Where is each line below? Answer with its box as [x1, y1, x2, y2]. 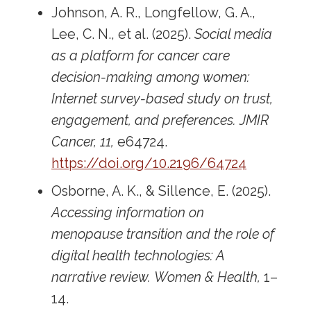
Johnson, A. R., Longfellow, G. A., [51, 5, 256, 22]
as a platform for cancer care [51, 48, 230, 65]
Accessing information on [51, 205, 205, 221]
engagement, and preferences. [51, 112, 237, 129]
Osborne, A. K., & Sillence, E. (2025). [51, 183, 271, 200]
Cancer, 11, [51, 134, 115, 151]
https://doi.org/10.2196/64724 [51, 155, 247, 172]
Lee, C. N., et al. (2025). [51, 26, 195, 43]
